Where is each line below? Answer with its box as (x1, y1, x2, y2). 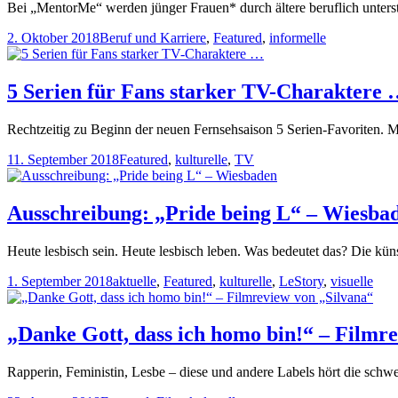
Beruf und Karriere (99, 29, 206, 45)
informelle (269, 29, 326, 45)
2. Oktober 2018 (7, 29, 99, 45)
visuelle (330, 273, 373, 289)
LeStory (279, 273, 323, 289)
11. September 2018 (7, 151, 119, 167)
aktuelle (113, 273, 156, 289)
